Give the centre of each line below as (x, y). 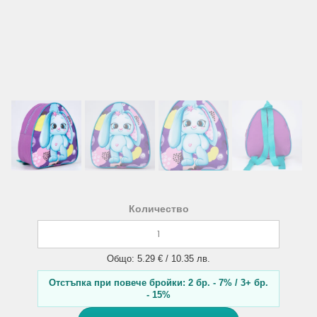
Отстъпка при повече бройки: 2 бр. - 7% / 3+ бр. (158, 283)
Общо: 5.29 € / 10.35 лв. (158, 259)
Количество (158, 209)
